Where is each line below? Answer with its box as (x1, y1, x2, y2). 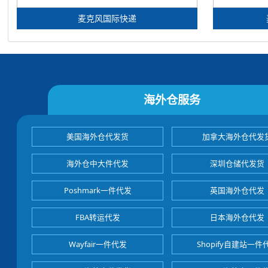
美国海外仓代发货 (66, 130, 129, 142)
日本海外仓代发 (210, 211, 265, 223)
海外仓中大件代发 (66, 157, 129, 169)
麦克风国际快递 (77, 12, 136, 24)
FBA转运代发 (75, 211, 120, 223)
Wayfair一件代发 (68, 238, 127, 249)
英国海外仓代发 (210, 184, 265, 196)
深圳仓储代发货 (210, 157, 265, 169)
